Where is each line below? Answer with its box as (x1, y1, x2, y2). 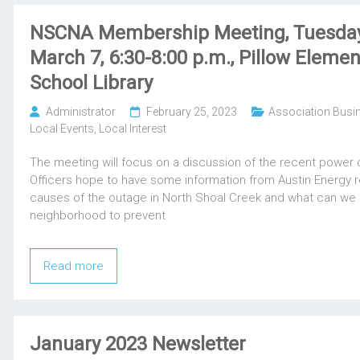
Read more (43, 259, 104, 274)
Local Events (30, 122, 95, 136)
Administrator (46, 105, 117, 119)
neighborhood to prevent (30, 208, 166, 223)
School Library (30, 72, 153, 95)
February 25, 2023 (146, 105, 238, 119)
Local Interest (99, 122, 167, 136)
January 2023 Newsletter (30, 333, 247, 356)
